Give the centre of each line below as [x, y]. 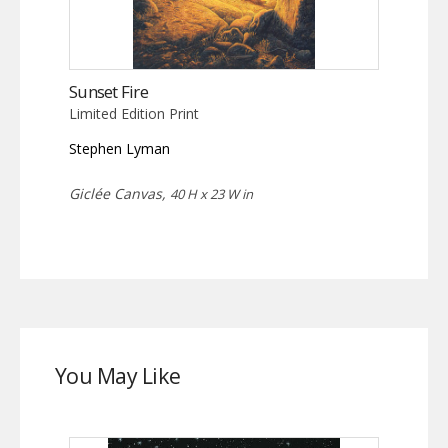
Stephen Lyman [119, 148]
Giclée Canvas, [119, 193]
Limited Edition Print [134, 113]
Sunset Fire [109, 91]
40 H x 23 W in [211, 193]
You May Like [118, 376]
